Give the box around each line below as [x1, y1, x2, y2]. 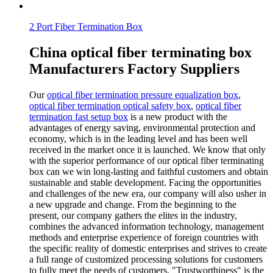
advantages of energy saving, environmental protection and [29, 122, 255, 133]
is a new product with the [128, 111, 227, 122]
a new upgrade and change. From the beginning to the [29, 199, 236, 210]
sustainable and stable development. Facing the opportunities [29, 177, 261, 188]
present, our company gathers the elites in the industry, [29, 210, 237, 221]
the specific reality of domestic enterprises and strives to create [29, 243, 267, 253]
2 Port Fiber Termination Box [29, 21, 143, 32]
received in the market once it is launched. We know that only [29, 144, 266, 155]
